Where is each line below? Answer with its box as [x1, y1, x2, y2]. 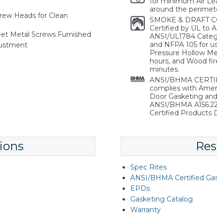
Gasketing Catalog [130, 195, 193, 203]
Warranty [130, 205, 161, 214]
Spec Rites [130, 163, 167, 171]
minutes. [149, 65, 179, 74]
